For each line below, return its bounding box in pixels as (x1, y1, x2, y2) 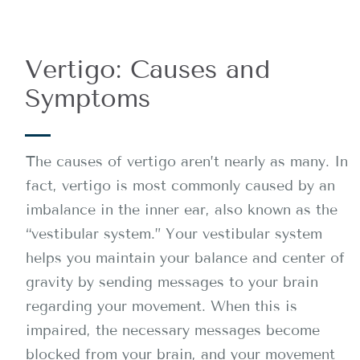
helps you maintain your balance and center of (26, 249, 345, 267)
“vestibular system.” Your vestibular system (26, 225, 322, 243)
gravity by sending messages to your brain (26, 273, 318, 291)
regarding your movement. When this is (26, 297, 297, 315)
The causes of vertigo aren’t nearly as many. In (26, 153, 348, 170)
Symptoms (25, 83, 150, 113)
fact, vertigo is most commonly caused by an (26, 177, 335, 194)
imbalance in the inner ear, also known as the (26, 201, 337, 219)
